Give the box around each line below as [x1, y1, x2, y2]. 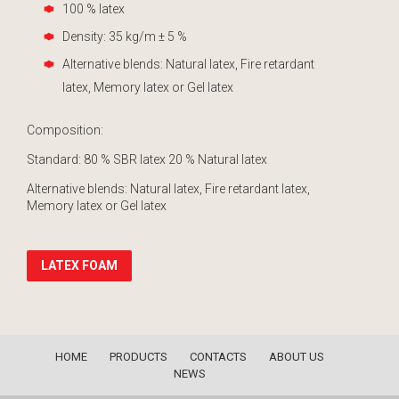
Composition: [27, 123, 103, 137]
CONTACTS [189, 350, 247, 364]
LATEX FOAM [41, 258, 118, 273]
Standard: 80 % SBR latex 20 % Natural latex [27, 152, 267, 167]
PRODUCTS [109, 350, 167, 364]
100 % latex [62, 2, 125, 16]
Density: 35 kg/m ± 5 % [62, 29, 187, 44]
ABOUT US [268, 350, 324, 364]
